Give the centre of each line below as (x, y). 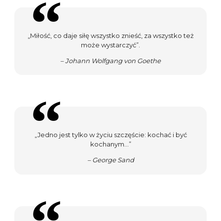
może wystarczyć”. (110, 45)
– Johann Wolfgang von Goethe (110, 60)
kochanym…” (110, 144)
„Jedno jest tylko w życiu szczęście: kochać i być (110, 135)
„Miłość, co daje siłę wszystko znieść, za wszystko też (110, 35)
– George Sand (110, 160)
